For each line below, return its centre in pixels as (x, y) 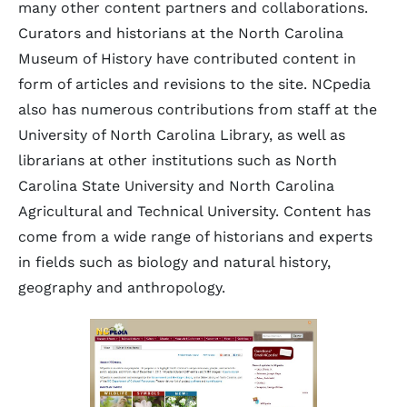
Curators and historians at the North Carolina (181, 33)
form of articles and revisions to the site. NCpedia (194, 84)
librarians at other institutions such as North (178, 160)
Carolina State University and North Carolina (176, 186)
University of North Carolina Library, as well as (182, 135)
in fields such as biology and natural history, (174, 262)
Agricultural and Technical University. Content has (194, 211)
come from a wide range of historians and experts (195, 237)
